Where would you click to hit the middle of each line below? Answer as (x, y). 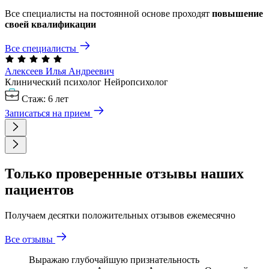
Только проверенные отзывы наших (124, 174)
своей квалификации (50, 25)
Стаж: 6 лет (44, 99)
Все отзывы (29, 240)
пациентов (39, 190)
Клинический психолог (54, 82)
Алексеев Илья (35, 71)
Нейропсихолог (136, 82)
